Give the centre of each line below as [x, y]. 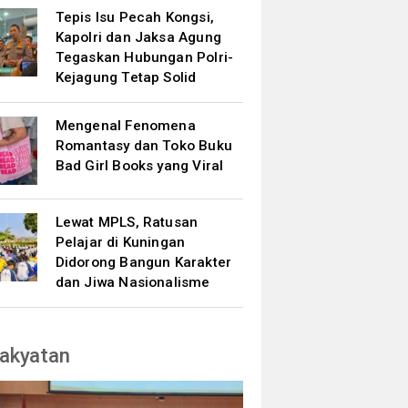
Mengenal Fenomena [125, 126]
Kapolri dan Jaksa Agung [138, 37]
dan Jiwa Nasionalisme [133, 282]
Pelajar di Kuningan [120, 242]
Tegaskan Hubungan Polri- [144, 57]
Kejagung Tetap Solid [126, 77]
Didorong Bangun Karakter [143, 262]
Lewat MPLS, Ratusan [127, 222]
